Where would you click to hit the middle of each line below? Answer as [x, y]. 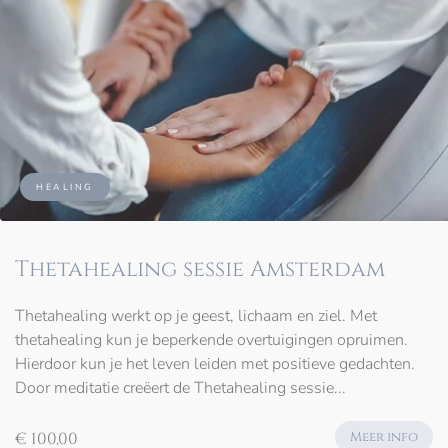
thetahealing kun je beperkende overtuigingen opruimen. [211, 340]
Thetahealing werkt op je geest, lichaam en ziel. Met [196, 316]
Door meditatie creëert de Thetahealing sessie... [180, 388]
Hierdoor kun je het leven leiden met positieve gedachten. [215, 364]
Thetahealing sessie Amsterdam [200, 270]
